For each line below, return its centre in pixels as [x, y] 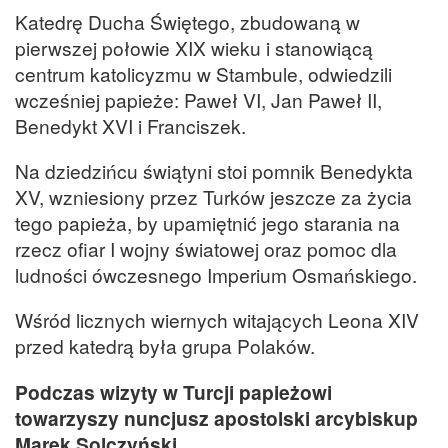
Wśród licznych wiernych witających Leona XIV [217, 320]
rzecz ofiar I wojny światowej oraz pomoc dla [206, 249]
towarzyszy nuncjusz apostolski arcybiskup [216, 417]
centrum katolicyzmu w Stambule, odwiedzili [203, 74]
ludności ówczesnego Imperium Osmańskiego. [216, 275]
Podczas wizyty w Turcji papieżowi [173, 391]
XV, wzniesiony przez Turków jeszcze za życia [213, 197]
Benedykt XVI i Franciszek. [130, 126]
